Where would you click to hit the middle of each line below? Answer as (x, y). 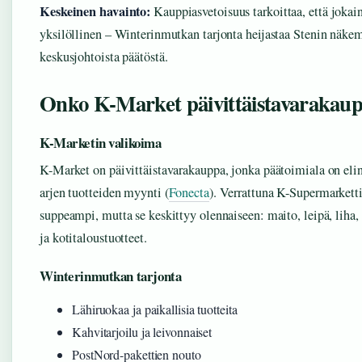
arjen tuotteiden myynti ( (104, 193)
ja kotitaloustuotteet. (93, 238)
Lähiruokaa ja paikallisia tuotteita (155, 309)
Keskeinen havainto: (95, 12)
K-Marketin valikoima (101, 143)
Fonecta (189, 193)
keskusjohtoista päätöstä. (104, 57)
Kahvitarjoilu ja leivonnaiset (142, 332)
